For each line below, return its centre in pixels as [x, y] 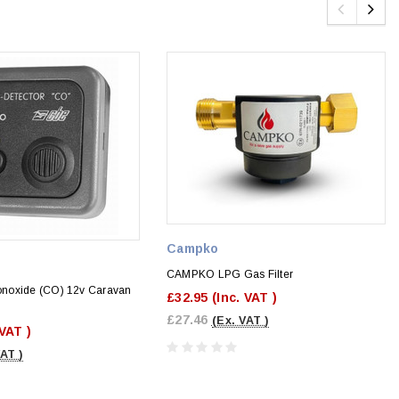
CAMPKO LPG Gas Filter [230, 274]
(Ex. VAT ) [240, 320]
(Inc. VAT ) [244, 297]
